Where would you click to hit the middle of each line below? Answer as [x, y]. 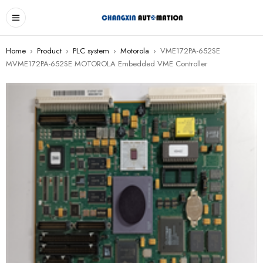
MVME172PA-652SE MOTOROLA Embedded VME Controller [107, 64]
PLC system [91, 51]
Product [49, 51]
